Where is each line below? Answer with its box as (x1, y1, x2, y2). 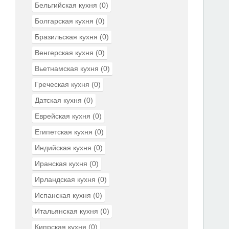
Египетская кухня (35, 128, 93, 136)
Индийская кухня (35, 144, 91, 152)
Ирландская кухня (35, 175, 96, 184)
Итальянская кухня (35, 207, 98, 215)
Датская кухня (35, 96, 82, 104)
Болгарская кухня (35, 17, 94, 25)
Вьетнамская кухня (35, 64, 99, 73)
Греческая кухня (35, 80, 89, 88)
